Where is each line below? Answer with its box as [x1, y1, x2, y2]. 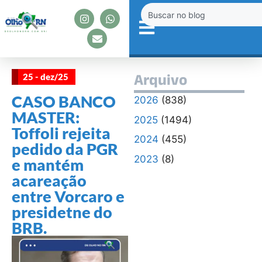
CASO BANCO [12, 92, 116, 111]
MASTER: [12, 108, 80, 127]
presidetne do [12, 202, 112, 222]
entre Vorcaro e [12, 187, 125, 206]
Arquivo [133, 73, 187, 92]
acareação [12, 171, 87, 190]
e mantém [12, 155, 84, 174]
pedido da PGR [12, 139, 118, 158]
